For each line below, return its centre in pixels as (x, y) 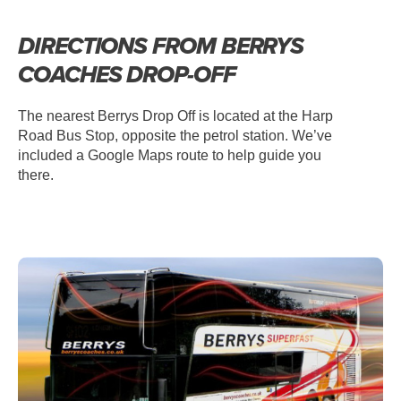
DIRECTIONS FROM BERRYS (161, 46)
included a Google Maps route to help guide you (170, 156)
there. (36, 175)
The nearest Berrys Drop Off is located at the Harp (175, 116)
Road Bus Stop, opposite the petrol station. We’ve (175, 136)
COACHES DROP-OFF (127, 75)
